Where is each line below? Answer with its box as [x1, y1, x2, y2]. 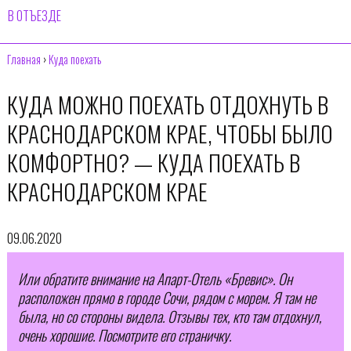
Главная [6, 50, 41, 67]
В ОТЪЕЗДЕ [8, 6, 61, 25]
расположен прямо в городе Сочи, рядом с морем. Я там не [17, 287, 316, 309]
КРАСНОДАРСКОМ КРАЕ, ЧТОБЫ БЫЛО [6, 116, 333, 150]
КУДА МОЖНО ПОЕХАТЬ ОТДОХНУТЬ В [6, 87, 328, 121]
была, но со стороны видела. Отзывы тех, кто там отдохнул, [17, 306, 321, 327]
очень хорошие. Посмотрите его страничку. [17, 324, 231, 346]
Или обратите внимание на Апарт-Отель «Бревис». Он [17, 268, 292, 290]
